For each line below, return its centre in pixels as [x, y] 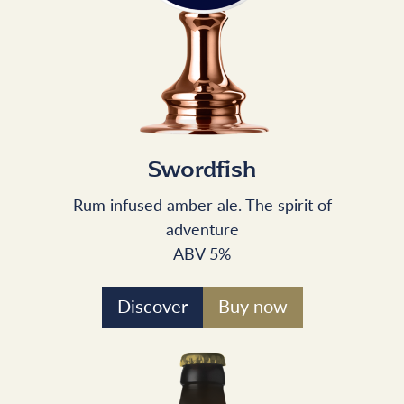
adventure [202, 228]
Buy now [252, 305]
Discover [152, 305]
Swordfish [202, 170]
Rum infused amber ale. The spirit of [202, 204]
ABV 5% [202, 252]
